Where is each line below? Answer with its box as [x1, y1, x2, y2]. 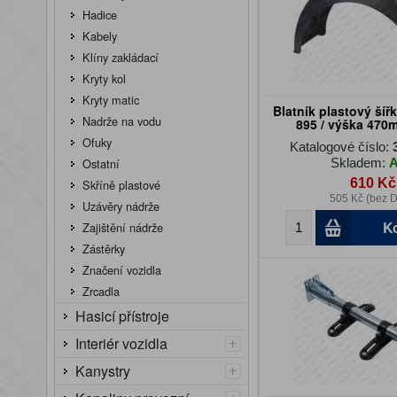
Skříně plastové [82, 176, 160, 193]
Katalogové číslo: [289, 138, 393, 154]
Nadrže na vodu [82, 113, 161, 129]
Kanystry [75, 361, 130, 381]
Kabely [82, 27, 117, 44]
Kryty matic [82, 91, 139, 108]
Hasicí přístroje [75, 306, 169, 326]
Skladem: [331, 154, 390, 170]
